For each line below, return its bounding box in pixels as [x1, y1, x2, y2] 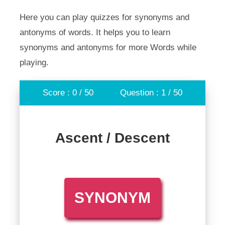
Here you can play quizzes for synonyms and [19, 13, 189, 22]
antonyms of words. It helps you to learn [19, 28, 170, 37]
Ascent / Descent [55, 130, 170, 146]
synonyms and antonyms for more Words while [19, 43, 196, 52]
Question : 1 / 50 [120, 88, 182, 97]
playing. [19, 58, 49, 67]
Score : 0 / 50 [43, 88, 94, 97]
